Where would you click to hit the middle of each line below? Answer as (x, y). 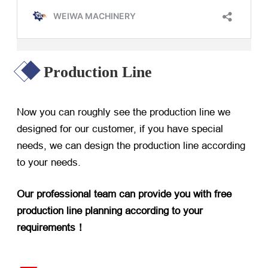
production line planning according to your (110, 211)
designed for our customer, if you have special (120, 129)
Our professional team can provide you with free (124, 194)
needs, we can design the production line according (131, 146)
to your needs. (49, 163)
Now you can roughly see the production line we (124, 112)
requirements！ (51, 228)
